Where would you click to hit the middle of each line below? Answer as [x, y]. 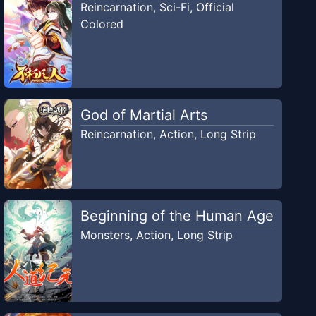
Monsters [105, 235]
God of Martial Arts [144, 115]
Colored [102, 24]
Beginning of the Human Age [177, 216]
